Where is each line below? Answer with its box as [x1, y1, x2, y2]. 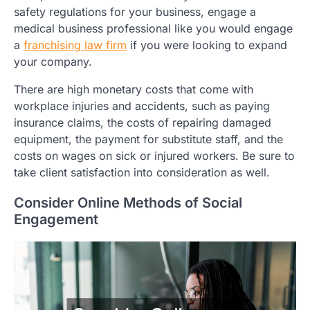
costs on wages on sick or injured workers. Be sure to [14, 148, 295, 163]
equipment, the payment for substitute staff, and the [14, 131, 283, 146]
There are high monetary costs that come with [14, 82, 253, 96]
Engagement [14, 210, 98, 228]
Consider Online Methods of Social [14, 194, 242, 211]
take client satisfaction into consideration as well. [14, 165, 270, 179]
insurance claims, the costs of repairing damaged [14, 115, 271, 129]
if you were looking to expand [127, 37, 287, 52]
